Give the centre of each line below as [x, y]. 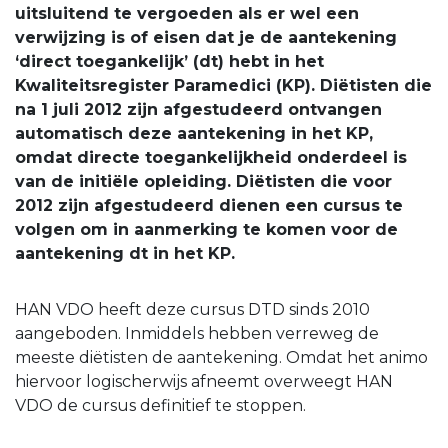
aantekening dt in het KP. [125, 254]
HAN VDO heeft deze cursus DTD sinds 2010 [192, 310]
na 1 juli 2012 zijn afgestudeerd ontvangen [198, 110]
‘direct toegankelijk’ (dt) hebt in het [169, 62]
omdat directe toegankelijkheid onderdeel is [211, 158]
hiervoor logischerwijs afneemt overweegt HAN [204, 382]
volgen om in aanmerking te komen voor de [206, 230]
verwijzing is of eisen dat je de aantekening [206, 38]
